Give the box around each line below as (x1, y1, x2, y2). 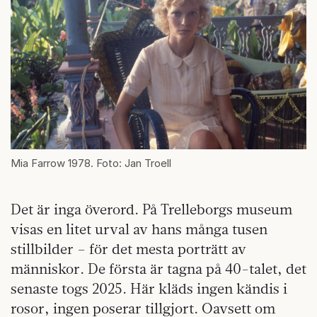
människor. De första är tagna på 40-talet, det (11, 260, 306, 278)
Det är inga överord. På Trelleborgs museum (11, 200, 292, 219)
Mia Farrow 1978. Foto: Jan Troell (11, 156, 171, 171)
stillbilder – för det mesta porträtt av (11, 240, 246, 258)
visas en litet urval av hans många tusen (11, 220, 267, 238)
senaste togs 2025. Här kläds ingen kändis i (11, 279, 287, 298)
